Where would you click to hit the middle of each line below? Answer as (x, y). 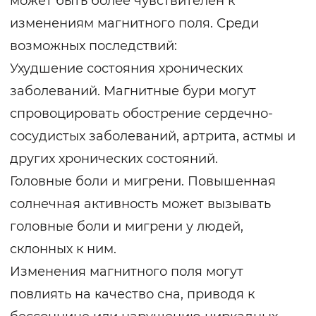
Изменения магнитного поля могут (127, 272)
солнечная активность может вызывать (140, 204)
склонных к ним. (63, 249)
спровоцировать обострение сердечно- (141, 114)
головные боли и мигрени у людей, (127, 227)
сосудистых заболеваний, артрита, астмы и (153, 136)
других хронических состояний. (114, 159)
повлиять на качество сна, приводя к (132, 294)
